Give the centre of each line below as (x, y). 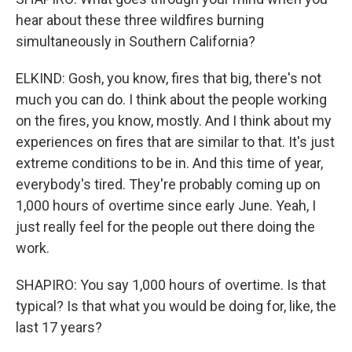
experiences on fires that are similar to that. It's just (175, 142)
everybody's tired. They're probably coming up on (168, 184)
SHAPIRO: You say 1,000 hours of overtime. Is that (171, 285)
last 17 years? (59, 327)
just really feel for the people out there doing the (165, 227)
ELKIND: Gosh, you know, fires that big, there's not (169, 78)
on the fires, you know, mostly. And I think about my (174, 121)
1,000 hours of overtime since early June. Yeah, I (166, 205)
